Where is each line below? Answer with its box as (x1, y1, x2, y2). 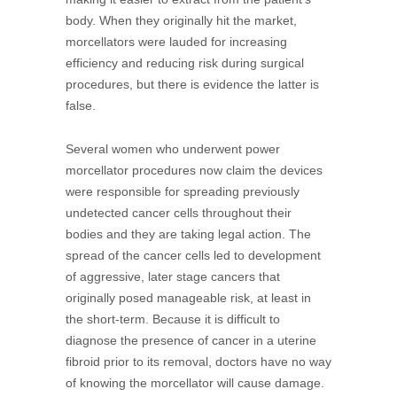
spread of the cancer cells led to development (66, 248, 321, 262)
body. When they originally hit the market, (66, 13, 297, 27)
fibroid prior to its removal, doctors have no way (66, 354, 331, 369)
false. (66, 98, 96, 113)
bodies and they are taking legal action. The (66, 227, 311, 241)
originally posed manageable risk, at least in (66, 291, 311, 305)
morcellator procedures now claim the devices (66, 163, 323, 177)
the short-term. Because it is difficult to (66, 312, 280, 326)
